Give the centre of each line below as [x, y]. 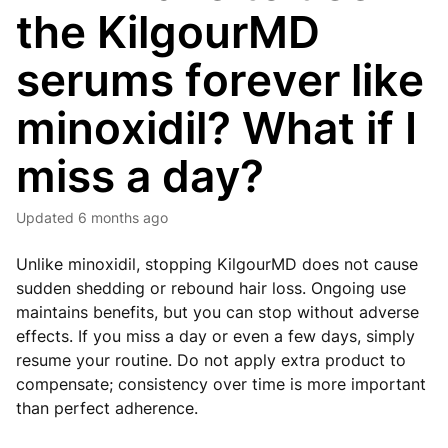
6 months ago [123, 217]
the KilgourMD [168, 32]
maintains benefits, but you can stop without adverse [217, 312]
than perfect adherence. [107, 408]
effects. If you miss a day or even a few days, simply [215, 336]
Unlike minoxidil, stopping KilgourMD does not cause [217, 264]
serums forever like [220, 80]
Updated [50, 217]
